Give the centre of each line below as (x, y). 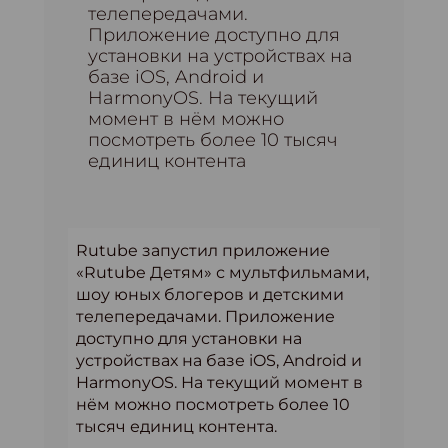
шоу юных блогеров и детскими (210, 294)
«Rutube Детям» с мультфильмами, (222, 272)
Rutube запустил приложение (203, 250)
